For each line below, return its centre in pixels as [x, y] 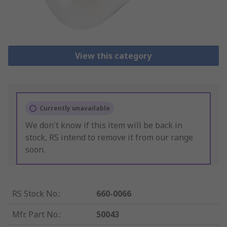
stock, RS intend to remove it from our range [109, 138]
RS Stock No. [35, 194]
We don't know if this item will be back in [104, 125]
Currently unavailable [75, 108]
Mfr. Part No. [36, 215]
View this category [113, 56]
